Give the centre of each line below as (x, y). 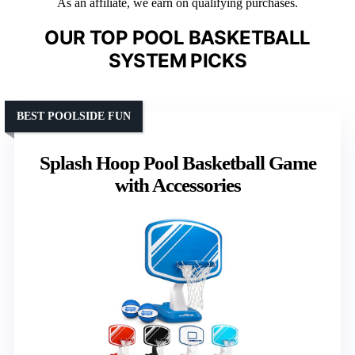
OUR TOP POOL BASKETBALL (177, 37)
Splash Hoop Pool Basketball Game (177, 162)
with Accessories (177, 185)
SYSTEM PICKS (177, 60)
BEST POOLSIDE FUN (74, 116)
